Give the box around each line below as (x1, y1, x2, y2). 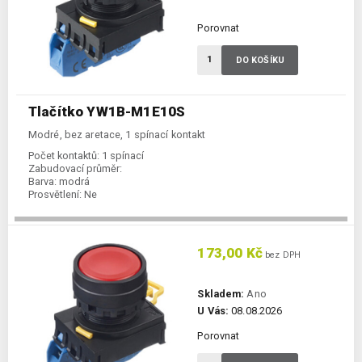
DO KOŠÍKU (235, 55, 284, 66)
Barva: (28, 175, 57, 188)
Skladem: (197, 288, 245, 301)
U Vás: (197, 305, 229, 318)
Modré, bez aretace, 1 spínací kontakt (28, 128, 206, 141)
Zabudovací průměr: (28, 162, 122, 175)
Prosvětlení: (28, 188, 82, 201)
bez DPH (263, 250, 301, 261)
